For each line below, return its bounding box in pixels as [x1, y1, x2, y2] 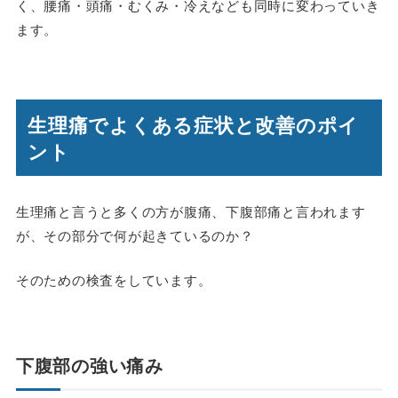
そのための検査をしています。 [15, 269, 212, 289]
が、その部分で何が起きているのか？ [15, 226, 254, 245]
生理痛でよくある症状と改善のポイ [28, 109, 360, 139]
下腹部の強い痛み [15, 351, 163, 378]
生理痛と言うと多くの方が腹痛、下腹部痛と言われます [15, 202, 366, 221]
